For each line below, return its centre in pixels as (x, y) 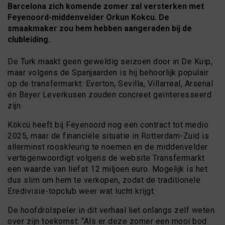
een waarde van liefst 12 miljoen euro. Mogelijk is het (107, 169)
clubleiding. (29, 40)
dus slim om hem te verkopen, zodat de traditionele (104, 180)
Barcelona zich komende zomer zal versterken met (106, 7)
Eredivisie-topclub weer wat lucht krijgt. (82, 191)
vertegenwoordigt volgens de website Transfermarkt (106, 158)
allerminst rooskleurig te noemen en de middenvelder (108, 147)
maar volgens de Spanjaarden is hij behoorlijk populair (108, 72)
